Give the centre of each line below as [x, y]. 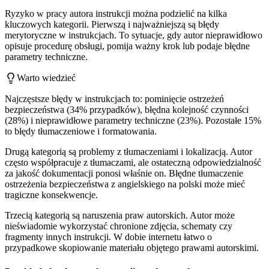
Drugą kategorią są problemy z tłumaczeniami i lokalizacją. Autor [128, 152]
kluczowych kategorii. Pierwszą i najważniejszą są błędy [112, 25]
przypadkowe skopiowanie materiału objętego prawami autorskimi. [132, 248]
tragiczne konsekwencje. [51, 195]
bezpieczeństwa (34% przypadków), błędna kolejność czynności [127, 110]
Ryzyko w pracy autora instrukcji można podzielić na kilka [116, 14]
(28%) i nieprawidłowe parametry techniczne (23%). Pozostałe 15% [133, 121]
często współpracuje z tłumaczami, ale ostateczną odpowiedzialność [133, 163]
